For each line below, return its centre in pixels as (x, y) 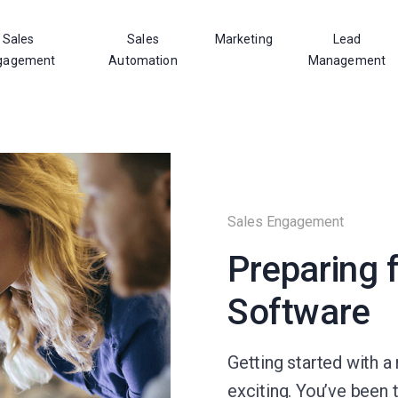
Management (347, 60)
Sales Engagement (286, 222)
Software (299, 312)
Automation (143, 60)
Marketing (243, 39)
